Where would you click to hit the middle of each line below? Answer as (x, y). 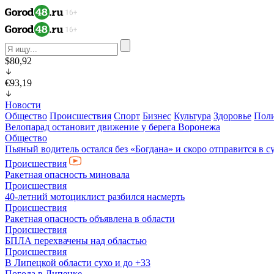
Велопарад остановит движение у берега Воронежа (113, 127)
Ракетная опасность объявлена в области (90, 219)
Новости (23, 105)
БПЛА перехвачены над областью (76, 241)
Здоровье (232, 116)
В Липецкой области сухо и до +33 (78, 263)
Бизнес (157, 116)
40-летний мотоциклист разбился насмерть (95, 197)
